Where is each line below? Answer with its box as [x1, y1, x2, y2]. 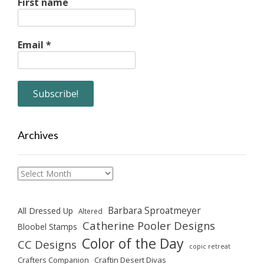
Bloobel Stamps [18, 221, 77, 233]
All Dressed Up [18, 205, 73, 217]
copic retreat [189, 242, 230, 251]
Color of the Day [82, 234, 184, 253]
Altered [78, 206, 103, 216]
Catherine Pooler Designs [82, 218, 215, 233]
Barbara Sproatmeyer [108, 204, 201, 217]
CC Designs [18, 237, 77, 252]
